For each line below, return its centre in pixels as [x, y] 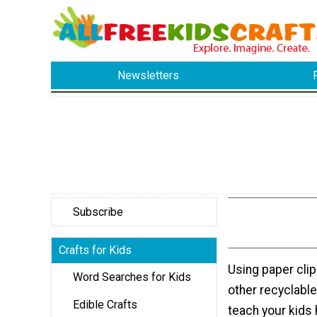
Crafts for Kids [95, 250]
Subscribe [98, 212]
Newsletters [149, 76]
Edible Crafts [105, 304]
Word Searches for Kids [132, 277]
